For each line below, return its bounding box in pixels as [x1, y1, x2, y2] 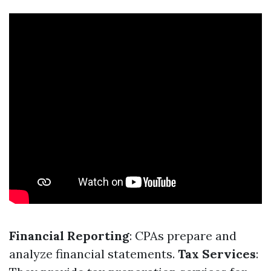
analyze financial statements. [9, 246, 178, 261]
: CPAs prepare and [129, 228, 237, 243]
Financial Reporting [9, 228, 129, 243]
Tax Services [178, 246, 256, 261]
